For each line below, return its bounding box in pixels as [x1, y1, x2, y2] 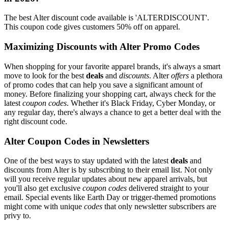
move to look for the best [4, 71, 86, 80]
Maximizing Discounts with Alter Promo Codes [4, 41, 199, 52]
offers [171, 71, 189, 80]
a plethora [189, 71, 222, 80]
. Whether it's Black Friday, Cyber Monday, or [67, 98, 215, 107]
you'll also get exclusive [4, 184, 82, 193]
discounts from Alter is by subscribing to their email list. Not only [4, 165, 213, 175]
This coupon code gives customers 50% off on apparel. [4, 22, 180, 32]
